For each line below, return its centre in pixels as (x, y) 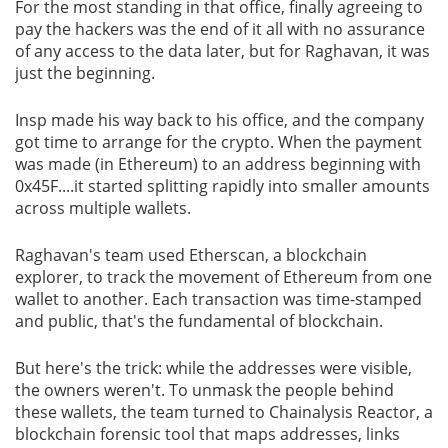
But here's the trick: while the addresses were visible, (213, 367)
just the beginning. (85, 72)
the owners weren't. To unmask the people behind (204, 389)
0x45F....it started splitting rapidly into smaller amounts (222, 185)
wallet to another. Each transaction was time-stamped (218, 298)
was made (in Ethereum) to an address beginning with (218, 163)
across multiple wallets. (103, 207)
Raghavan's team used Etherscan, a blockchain (191, 254)
